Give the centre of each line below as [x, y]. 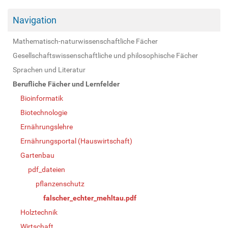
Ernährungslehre [47, 126]
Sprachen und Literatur [49, 69]
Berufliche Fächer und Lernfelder [66, 84]
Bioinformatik [42, 98]
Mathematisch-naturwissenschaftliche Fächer [85, 41]
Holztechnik [39, 212]
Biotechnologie [44, 112]
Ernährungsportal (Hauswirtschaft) [76, 141]
